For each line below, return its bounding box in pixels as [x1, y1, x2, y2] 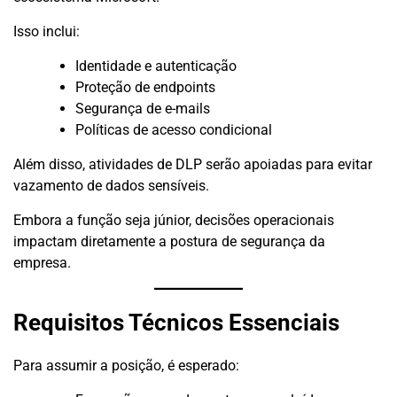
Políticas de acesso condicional [75, 121, 272, 139]
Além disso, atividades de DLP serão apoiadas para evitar [13, 156, 372, 174]
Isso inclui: [13, 23, 80, 41]
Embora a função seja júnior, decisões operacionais [13, 212, 334, 230]
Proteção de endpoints [75, 79, 215, 97]
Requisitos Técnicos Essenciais [13, 308, 339, 336]
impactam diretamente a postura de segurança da [13, 233, 325, 251]
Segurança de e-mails [75, 100, 210, 118]
